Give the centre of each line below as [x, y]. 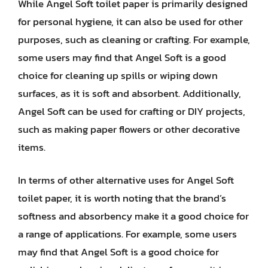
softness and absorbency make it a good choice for [133, 216]
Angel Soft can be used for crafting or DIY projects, [132, 111]
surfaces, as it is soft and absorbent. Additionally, [130, 93]
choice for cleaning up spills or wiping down [118, 75]
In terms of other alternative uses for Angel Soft [126, 180]
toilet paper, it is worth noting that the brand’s [122, 198]
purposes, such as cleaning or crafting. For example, [134, 39]
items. [32, 147]
